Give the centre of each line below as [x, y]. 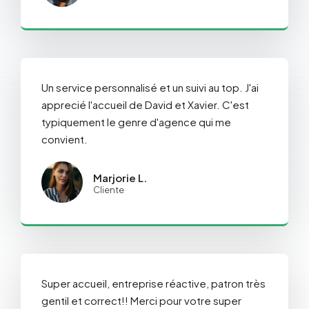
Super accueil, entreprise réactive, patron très [153, 283]
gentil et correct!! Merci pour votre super [141, 301]
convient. [64, 139]
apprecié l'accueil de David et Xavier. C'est [145, 105]
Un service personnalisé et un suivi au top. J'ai [150, 88]
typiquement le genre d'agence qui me [136, 122]
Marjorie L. [120, 178]
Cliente [109, 190]
